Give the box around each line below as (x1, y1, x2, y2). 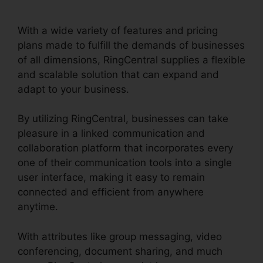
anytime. (18, 201, 58, 213)
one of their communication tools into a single (18, 157, 232, 169)
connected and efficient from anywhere (18, 186, 204, 198)
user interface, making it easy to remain (18, 171, 205, 184)
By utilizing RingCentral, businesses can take (18, 113, 228, 125)
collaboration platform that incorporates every (18, 142, 233, 154)
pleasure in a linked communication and (18, 127, 205, 140)
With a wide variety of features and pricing (18, 24, 218, 36)
